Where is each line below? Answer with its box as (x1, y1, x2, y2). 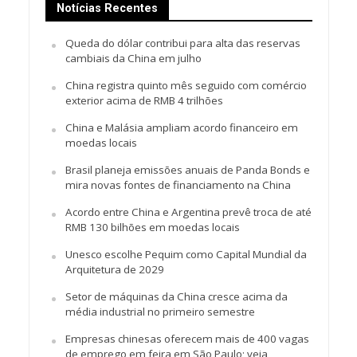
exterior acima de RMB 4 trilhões (65, 92, 223, 108)
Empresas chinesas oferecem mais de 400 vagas (65, 331, 309, 346)
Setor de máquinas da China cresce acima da (65, 288, 288, 304)
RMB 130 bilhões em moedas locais (65, 219, 240, 234)
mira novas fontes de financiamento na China (65, 177, 291, 192)
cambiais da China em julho (65, 50, 202, 65)
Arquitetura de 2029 (65, 261, 164, 277)
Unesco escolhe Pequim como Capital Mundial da (65, 246, 307, 261)
